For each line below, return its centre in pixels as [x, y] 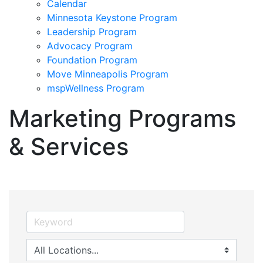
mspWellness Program [96, 88]
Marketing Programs [122, 118]
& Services [69, 146]
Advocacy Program [90, 45]
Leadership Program [92, 31]
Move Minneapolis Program [108, 74]
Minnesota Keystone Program [112, 17]
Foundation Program [92, 60]
